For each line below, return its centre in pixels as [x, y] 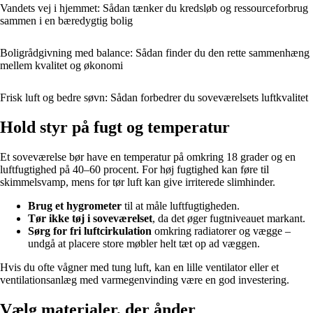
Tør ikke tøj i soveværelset [90, 219]
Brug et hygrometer [75, 206]
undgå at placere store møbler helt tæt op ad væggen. [144, 244]
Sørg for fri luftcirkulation [90, 231]
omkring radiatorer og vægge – [221, 231]
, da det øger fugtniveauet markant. [229, 219]
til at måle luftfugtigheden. [181, 206]
